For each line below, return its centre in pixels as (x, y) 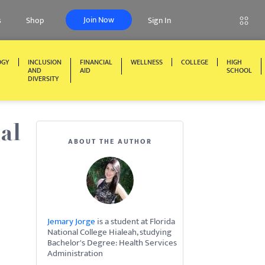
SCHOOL (239, 70)
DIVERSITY (43, 79)
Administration (75, 253)
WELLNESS (147, 62)
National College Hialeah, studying (109, 232)
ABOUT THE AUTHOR (110, 141)
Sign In (159, 20)
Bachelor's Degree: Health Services (112, 243)
